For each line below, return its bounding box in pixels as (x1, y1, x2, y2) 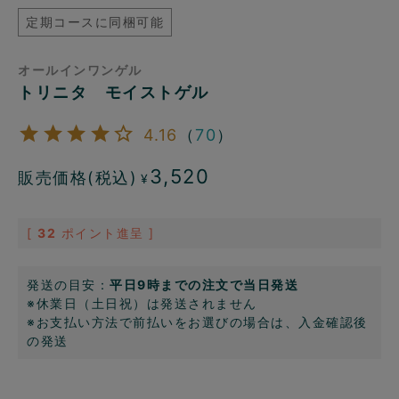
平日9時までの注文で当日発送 (110, 276, 298, 292)
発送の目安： (27, 276, 110, 292)
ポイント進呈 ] (61, 224, 155, 240)
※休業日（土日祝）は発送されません (27, 295, 257, 311)
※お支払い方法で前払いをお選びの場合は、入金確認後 (27, 313, 368, 330)
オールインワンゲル (18, 62, 142, 78)
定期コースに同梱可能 (26, 14, 164, 30)
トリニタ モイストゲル (18, 83, 209, 102)
